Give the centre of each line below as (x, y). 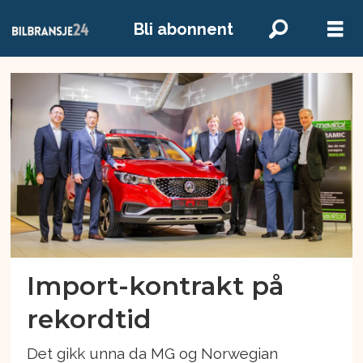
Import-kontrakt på (156, 285)
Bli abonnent (184, 29)
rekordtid (90, 318)
